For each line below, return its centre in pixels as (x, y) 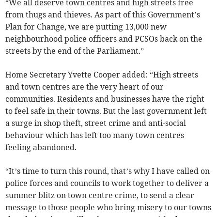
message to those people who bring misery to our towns (108, 208)
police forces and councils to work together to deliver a (107, 183)
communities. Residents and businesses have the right (105, 99)
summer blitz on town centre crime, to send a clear (100, 195)
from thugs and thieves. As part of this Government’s (103, 15)
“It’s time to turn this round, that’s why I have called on (108, 171)
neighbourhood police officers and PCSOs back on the (104, 39)
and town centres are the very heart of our (85, 87)
